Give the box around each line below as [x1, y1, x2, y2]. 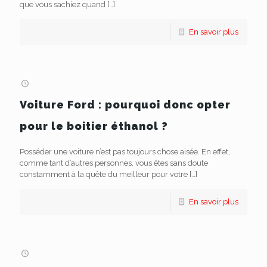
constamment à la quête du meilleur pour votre [20, 170, 188, 179]
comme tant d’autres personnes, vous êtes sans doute [20, 159, 208, 167]
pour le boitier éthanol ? [20, 120, 168, 132]
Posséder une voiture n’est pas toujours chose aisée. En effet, [20, 147, 230, 156]
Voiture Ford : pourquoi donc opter [20, 98, 231, 111]
